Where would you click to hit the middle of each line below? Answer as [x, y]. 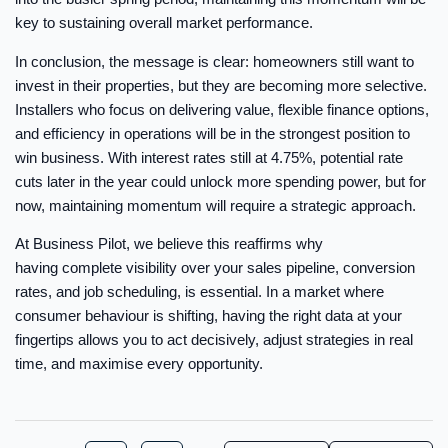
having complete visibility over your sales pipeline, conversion [215, 268]
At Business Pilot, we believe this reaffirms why [169, 244]
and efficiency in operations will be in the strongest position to [212, 133]
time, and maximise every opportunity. [139, 364]
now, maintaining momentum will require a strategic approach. [215, 205]
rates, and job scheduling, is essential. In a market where [199, 292]
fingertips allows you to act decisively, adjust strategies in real [214, 340]
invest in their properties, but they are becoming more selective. [221, 85]
